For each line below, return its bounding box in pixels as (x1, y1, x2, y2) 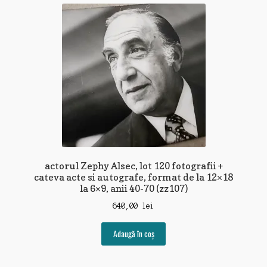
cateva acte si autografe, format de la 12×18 (34, 171, 233, 184)
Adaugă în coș (113, 228, 154, 240)
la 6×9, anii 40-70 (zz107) (79, 182, 188, 195)
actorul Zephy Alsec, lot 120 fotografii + (44, 160, 223, 172)
